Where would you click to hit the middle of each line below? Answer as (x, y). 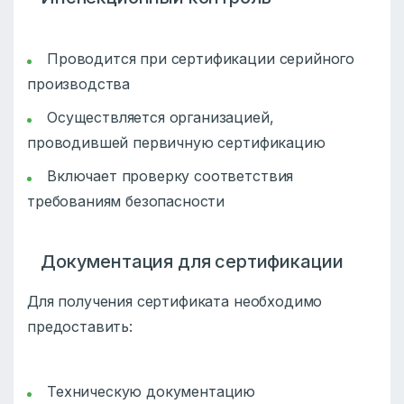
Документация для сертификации (192, 262)
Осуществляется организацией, (161, 118)
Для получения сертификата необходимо (175, 302)
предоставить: (80, 327)
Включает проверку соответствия (170, 176)
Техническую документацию (151, 392)
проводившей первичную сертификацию (176, 143)
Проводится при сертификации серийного (201, 59)
